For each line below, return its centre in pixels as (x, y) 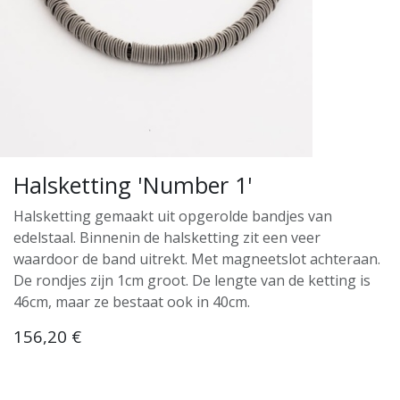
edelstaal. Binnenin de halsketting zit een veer (167, 237)
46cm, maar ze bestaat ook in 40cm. (132, 301)
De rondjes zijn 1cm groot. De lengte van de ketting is (192, 280)
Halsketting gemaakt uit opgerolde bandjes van (173, 216)
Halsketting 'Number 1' (133, 184)
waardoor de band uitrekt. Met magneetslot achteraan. (197, 258)
